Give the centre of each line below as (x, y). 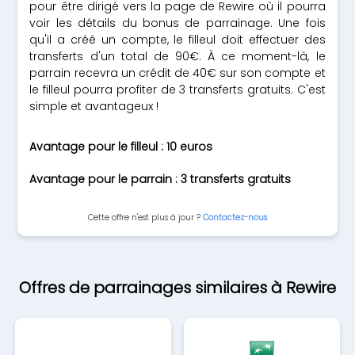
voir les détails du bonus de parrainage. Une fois (177, 23)
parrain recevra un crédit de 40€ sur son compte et (177, 73)
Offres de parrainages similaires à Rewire (177, 288)
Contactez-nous (235, 218)
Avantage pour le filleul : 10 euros (121, 147)
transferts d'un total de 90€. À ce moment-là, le (177, 56)
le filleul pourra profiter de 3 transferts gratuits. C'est (177, 90)
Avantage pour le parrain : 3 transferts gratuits (160, 179)
